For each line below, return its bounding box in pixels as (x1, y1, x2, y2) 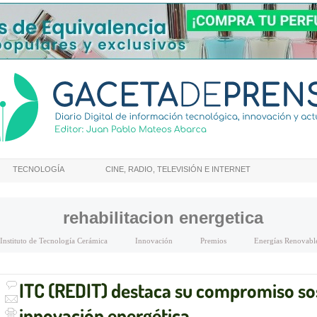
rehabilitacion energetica (62, 208, 263, 227)
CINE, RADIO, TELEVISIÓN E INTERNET (105, 165, 250, 173)
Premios (200, 236, 226, 245)
